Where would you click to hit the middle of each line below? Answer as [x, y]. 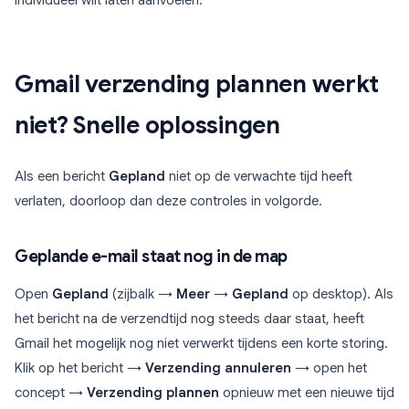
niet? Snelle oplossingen [147, 126]
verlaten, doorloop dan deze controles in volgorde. [168, 201]
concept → [51, 393]
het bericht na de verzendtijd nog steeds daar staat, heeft [189, 319]
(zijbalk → [142, 294]
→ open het [329, 368]
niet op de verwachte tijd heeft [259, 177]
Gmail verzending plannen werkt [197, 84]
